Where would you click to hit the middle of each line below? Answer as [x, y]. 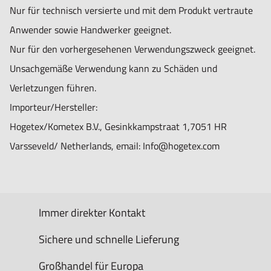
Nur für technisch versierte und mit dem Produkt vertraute [131, 11]
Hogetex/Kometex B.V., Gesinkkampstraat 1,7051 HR [118, 127]
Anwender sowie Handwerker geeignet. [90, 30]
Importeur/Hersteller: [54, 107]
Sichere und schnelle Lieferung [109, 239]
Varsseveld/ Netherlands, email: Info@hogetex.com [115, 146]
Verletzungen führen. [53, 88]
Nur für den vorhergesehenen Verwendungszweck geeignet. [132, 49]
